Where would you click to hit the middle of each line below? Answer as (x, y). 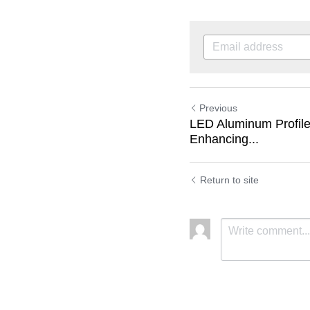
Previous (218, 108)
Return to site (229, 180)
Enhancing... (224, 139)
